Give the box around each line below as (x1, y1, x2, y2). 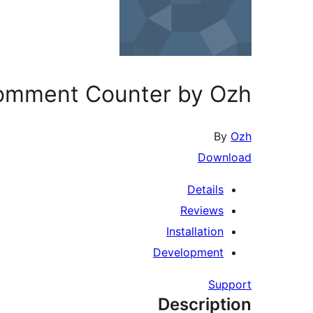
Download (198, 150, 252, 165)
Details (187, 182, 224, 197)
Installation (166, 224, 224, 239)
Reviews (180, 203, 224, 218)
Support (208, 277, 252, 292)
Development (153, 245, 224, 260)
